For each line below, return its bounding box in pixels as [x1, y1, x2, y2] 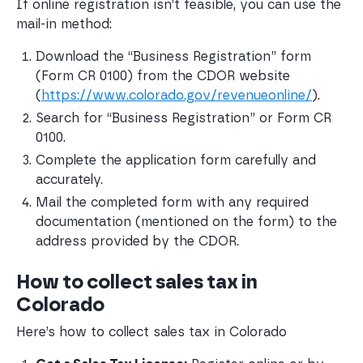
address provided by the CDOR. [36, 233, 239, 249]
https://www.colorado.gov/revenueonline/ [41, 87, 312, 103]
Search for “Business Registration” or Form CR [36, 109, 335, 126]
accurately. [36, 171, 103, 187]
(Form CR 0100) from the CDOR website [36, 67, 294, 83]
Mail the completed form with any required [36, 194, 313, 210]
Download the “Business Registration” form [36, 48, 315, 64]
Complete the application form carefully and [36, 152, 320, 168]
